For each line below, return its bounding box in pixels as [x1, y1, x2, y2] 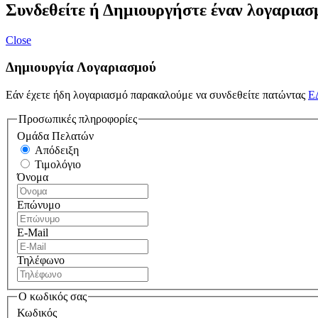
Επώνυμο [17, 198, 60, 211]
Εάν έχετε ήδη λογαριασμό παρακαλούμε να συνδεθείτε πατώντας [6, 88, 308, 101]
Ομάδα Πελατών [17, 129, 94, 142]
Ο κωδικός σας [18, 290, 87, 302]
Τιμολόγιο [35, 158, 81, 170]
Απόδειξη [35, 143, 79, 156]
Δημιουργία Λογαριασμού [6, 60, 156, 75]
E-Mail [17, 226, 48, 238]
